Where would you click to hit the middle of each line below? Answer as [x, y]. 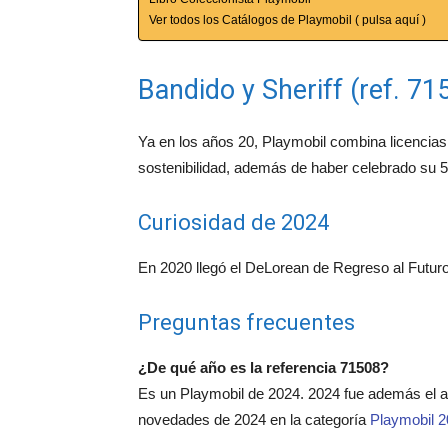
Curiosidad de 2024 [233, 223]
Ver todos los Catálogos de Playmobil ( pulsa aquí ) [287, 20]
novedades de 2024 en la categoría [254, 420]
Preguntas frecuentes [246, 323]
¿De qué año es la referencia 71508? [263, 368]
